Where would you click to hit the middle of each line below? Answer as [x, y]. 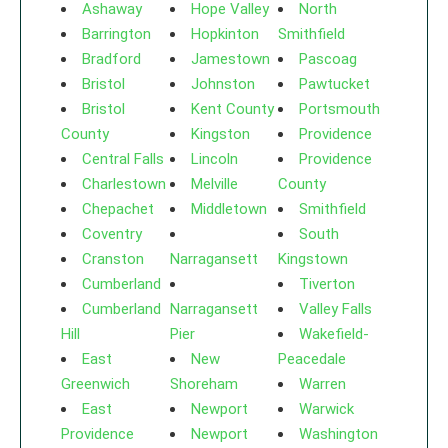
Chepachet [118, 209]
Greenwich [95, 384]
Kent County [232, 109]
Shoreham [203, 384]
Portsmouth [340, 109]
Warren [323, 384]
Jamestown [230, 59]
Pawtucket [335, 84]
